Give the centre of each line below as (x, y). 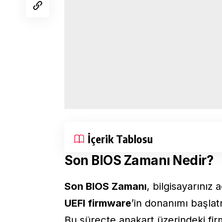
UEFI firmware (98, 203)
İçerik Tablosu (120, 139)
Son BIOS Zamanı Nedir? (139, 160)
